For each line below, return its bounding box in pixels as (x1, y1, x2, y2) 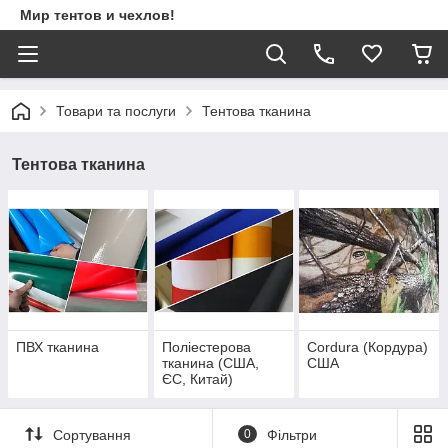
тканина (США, (161, 355, 259, 372)
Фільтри (266, 426, 317, 443)
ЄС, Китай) (161, 371, 233, 388)
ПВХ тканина (16, 339, 99, 356)
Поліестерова (161, 339, 251, 356)
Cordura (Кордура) (307, 339, 429, 356)
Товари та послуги (56, 103, 176, 119)
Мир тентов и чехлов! (20, 7, 175, 23)
